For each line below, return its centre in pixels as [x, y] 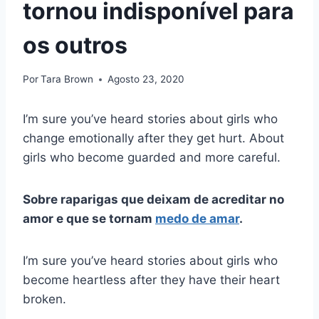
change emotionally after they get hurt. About [153, 138]
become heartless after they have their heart [151, 280]
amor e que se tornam [89, 219]
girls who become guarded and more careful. [152, 158]
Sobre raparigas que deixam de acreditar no [153, 200]
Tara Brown [67, 79]
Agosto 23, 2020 [146, 79]
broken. [45, 299]
